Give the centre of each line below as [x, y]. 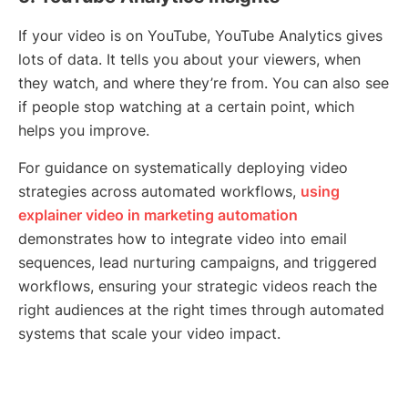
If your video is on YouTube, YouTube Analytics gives [200, 36]
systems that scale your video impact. [149, 334]
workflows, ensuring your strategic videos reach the [198, 286]
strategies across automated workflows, [159, 192]
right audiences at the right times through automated [201, 310]
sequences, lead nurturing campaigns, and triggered [198, 263]
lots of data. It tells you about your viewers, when [189, 60]
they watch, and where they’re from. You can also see [204, 83]
